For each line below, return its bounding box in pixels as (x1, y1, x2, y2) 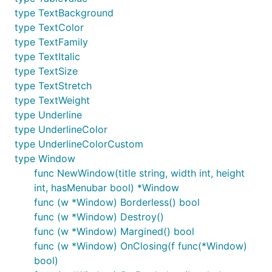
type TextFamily (15, 36, 88, 48)
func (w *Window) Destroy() (34, 211, 164, 223)
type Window (15, 152, 75, 165)
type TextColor (15, 21, 84, 33)
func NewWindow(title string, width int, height (34, 167, 245, 179)
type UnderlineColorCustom (15, 138, 143, 150)
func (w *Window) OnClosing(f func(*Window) (34, 240, 247, 252)
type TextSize (15, 65, 78, 77)
